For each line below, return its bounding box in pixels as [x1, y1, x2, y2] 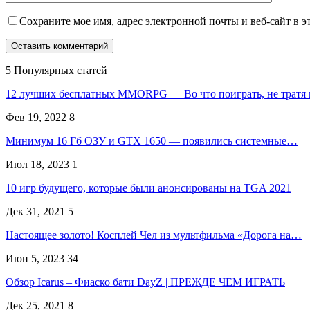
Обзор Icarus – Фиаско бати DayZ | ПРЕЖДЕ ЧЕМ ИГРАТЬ [6, 275, 285, 288]
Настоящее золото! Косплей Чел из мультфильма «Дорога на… [6, 228, 302, 241]
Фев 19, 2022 [6, 111, 66, 123]
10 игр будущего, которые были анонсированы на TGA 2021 [6, 181, 291, 194]
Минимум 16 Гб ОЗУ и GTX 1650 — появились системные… [6, 134, 298, 147]
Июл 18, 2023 [6, 158, 69, 170]
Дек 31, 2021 [6, 205, 65, 217]
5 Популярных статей [6, 64, 107, 76]
